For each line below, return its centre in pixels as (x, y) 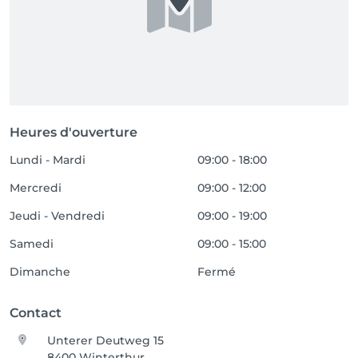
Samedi (32, 244)
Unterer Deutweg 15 (106, 340)
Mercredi (36, 188)
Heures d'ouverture (74, 132)
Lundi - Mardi (48, 160)
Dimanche (40, 272)
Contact (36, 313)
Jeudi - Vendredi (57, 216)
